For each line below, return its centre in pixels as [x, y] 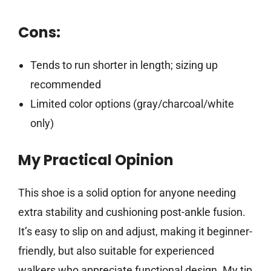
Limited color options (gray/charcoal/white [132, 103]
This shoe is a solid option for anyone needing [127, 192]
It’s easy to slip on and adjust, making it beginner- [135, 231]
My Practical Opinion [96, 160]
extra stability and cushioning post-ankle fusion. [132, 212]
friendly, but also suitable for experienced [116, 250]
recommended [65, 84]
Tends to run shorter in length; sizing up [124, 65]
